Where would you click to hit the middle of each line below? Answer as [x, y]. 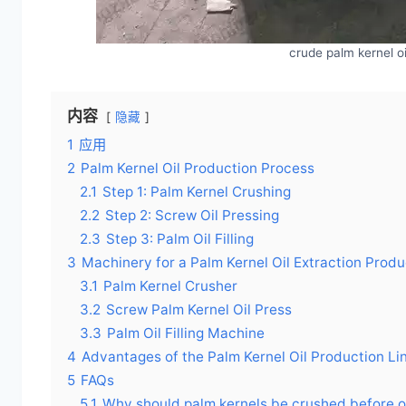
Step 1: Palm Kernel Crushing [197, 192]
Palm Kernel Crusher [170, 286]
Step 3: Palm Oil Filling [180, 239]
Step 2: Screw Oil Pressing [192, 216]
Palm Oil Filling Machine [186, 333]
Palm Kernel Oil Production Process [198, 169]
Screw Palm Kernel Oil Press [199, 310]
